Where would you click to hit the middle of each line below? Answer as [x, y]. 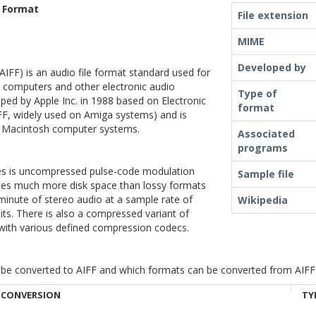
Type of [257, 93]
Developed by [272, 67]
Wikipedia [263, 200]
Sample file [266, 174]
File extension [273, 15]
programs [263, 148]
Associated [266, 134]
